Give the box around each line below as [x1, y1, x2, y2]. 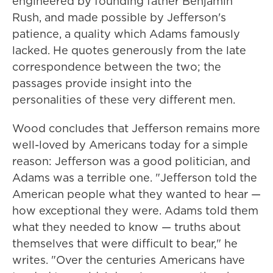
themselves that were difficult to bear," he [12, 236, 238, 251]
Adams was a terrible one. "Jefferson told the [12, 170, 257, 185]
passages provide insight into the [12, 76, 192, 91]
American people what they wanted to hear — [12, 186, 261, 202]
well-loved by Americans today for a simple [12, 137, 248, 152]
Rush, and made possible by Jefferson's [12, 10, 226, 25]
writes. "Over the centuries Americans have [12, 252, 245, 268]
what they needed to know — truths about [12, 219, 241, 235]
